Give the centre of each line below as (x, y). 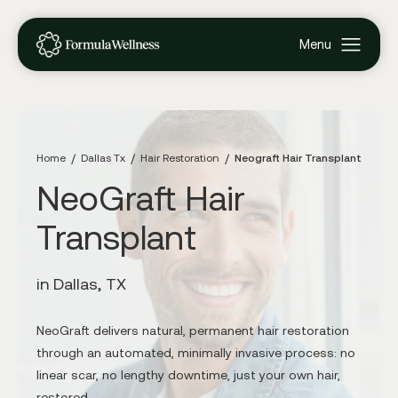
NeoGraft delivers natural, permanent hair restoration (192, 330)
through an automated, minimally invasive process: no (195, 352)
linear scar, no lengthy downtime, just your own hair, (188, 374)
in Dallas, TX (81, 283)
